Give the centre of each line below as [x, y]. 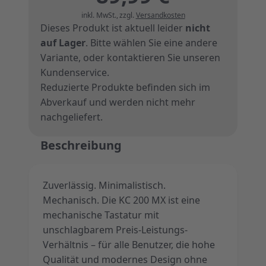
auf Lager [63, 43]
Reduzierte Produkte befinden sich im [125, 87]
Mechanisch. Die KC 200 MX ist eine [121, 200]
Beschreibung [81, 145]
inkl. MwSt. [99, 15]
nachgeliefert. [72, 117]
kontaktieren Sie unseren [164, 58]
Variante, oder [74, 58]
